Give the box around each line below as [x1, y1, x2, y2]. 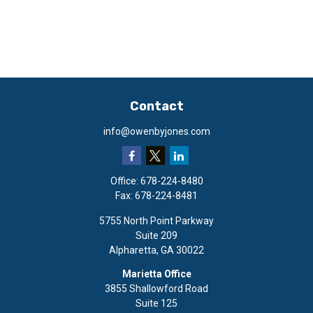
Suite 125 [136, 297, 177, 309]
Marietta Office [122, 268, 191, 279]
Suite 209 [136, 230, 177, 241]
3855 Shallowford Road [105, 282, 208, 294]
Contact [129, 99, 184, 114]
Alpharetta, [109, 245, 159, 256]
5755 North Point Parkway [99, 215, 214, 226]
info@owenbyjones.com [103, 126, 210, 137]
